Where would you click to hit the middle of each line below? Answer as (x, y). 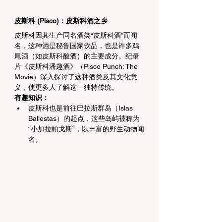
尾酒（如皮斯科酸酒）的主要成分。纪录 (77, 56)
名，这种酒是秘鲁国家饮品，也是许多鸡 (77, 46)
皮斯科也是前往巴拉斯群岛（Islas (82, 108)
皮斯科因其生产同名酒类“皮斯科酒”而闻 (76, 35)
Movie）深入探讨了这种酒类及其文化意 (76, 77)
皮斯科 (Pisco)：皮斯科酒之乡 (61, 21)
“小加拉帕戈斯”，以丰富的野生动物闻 (86, 129)
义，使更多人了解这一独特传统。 (66, 87)
